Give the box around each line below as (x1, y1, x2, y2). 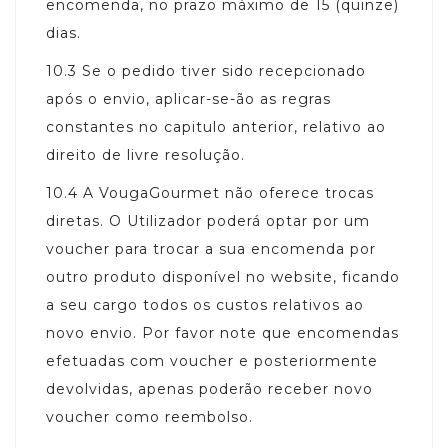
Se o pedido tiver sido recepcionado (82, 61, 366, 80)
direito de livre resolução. (46, 145, 245, 164)
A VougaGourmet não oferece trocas (83, 183, 374, 202)
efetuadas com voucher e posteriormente (46, 351, 378, 370)
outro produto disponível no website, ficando (46, 267, 400, 286)
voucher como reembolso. (46, 407, 253, 426)
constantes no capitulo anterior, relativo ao (46, 117, 386, 136)
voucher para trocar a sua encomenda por (46, 239, 376, 258)
